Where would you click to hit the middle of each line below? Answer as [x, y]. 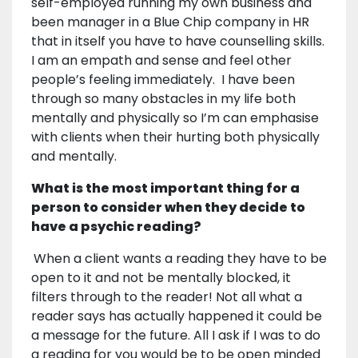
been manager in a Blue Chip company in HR [170, 22]
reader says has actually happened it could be [177, 316]
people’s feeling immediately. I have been [163, 80]
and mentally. [74, 157]
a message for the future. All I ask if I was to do [176, 336]
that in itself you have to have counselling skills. [178, 42]
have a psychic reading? [116, 227]
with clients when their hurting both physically [175, 137]
